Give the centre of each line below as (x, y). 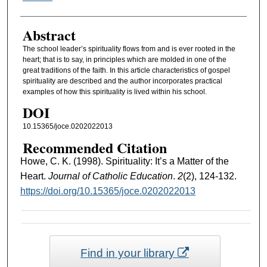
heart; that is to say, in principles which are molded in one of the (124, 59)
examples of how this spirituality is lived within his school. (114, 91)
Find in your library (129, 253)
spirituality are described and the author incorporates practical (122, 81)
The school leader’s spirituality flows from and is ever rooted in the (129, 49)
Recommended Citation (94, 147)
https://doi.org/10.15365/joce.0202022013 (108, 191)
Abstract (49, 35)
